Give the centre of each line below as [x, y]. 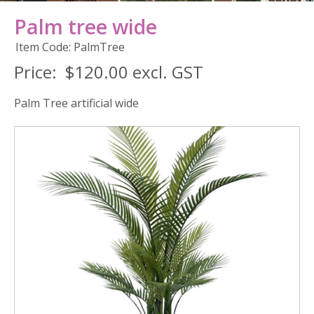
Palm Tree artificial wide [76, 103]
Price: [40, 71]
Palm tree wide [86, 26]
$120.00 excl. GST [134, 71]
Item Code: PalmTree [70, 47]
